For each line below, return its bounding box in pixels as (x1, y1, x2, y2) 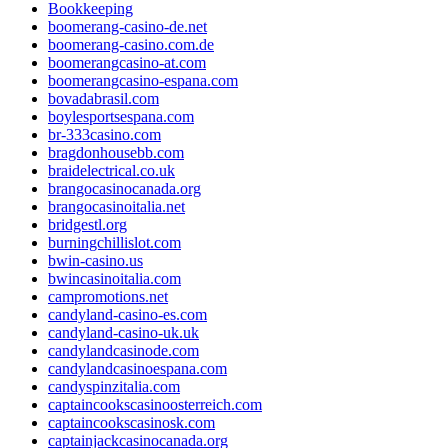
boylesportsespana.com (48, 107, 194, 125)
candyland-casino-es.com (48, 305, 207, 323)
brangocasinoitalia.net (48, 197, 185, 215)
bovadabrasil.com (48, 89, 159, 107)
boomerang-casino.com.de (48, 35, 214, 53)
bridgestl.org (48, 215, 127, 233)
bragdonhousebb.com (48, 143, 184, 161)
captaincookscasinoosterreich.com (48, 395, 262, 413)
